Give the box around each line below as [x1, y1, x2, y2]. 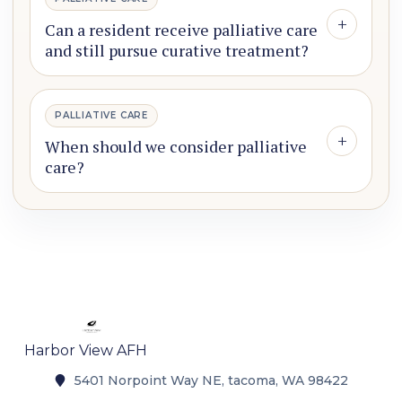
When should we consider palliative [45, 135, 307, 158]
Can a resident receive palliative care [45, 19, 318, 41]
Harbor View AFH [23, 341, 147, 359]
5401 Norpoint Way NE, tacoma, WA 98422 [74, 371, 348, 389]
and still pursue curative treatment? [45, 39, 309, 62]
